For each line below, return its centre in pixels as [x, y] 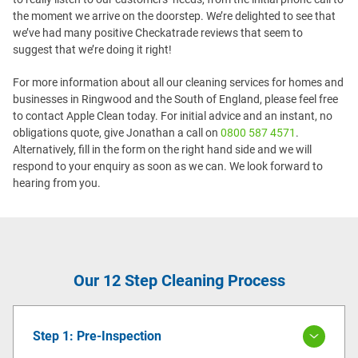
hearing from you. [57, 183]
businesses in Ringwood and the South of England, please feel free [175, 99]
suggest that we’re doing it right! [92, 49]
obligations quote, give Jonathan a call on [117, 132]
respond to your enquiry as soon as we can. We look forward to [168, 166]
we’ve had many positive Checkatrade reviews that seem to [158, 32]
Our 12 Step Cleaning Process [179, 280]
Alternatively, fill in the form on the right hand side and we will [162, 149]
